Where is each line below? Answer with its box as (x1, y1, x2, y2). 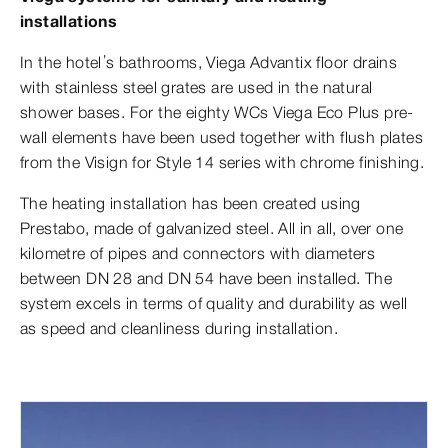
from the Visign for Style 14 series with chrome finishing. (20, 152, 425, 173)
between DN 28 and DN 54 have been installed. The (20, 268, 393, 289)
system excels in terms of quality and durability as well (20, 293, 408, 314)
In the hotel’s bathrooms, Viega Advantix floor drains (20, 52, 398, 73)
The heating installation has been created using (20, 193, 361, 214)
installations (20, 11, 118, 32)
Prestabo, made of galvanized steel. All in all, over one (20, 218, 404, 239)
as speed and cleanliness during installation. (20, 318, 343, 339)
